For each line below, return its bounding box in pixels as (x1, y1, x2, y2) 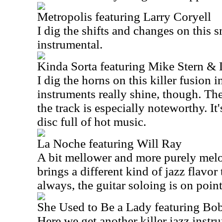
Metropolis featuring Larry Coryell (37, 10, 211, 23)
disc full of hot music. (37, 115, 146, 128)
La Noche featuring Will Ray (37, 137, 182, 150)
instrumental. (37, 38, 103, 51)
